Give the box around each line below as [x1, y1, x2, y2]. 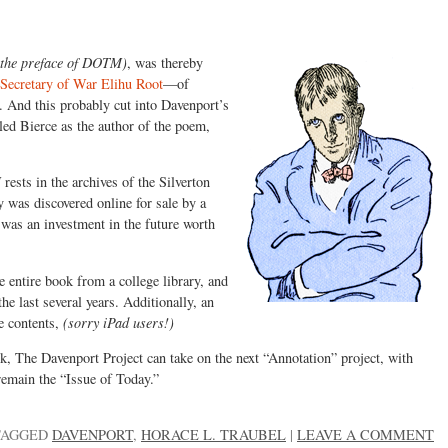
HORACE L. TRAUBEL [141, 425, 286, 445]
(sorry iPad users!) [59, 312, 174, 332]
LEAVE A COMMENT [297, 425, 434, 445]
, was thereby [127, 52, 203, 72]
